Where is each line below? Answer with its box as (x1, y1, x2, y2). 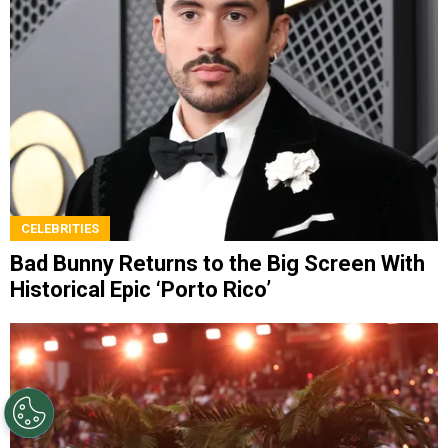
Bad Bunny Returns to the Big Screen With (10, 251, 425, 277)
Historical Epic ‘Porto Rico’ (10, 277, 271, 303)
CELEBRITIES (21, 221, 99, 237)
